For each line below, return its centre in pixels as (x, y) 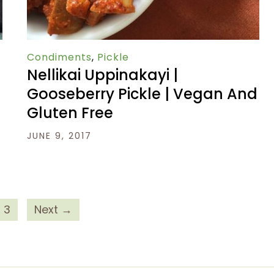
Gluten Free (70, 113)
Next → (53, 210)
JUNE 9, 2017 (59, 136)
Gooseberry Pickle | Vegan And (142, 94)
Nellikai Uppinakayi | (102, 75)
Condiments (59, 57)
